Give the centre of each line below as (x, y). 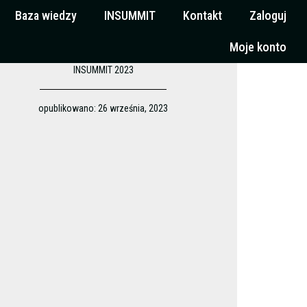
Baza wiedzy (46, 15)
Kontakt (202, 15)
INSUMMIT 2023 (103, 70)
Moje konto (258, 47)
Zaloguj (268, 15)
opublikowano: (67, 108)
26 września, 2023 (133, 108)
